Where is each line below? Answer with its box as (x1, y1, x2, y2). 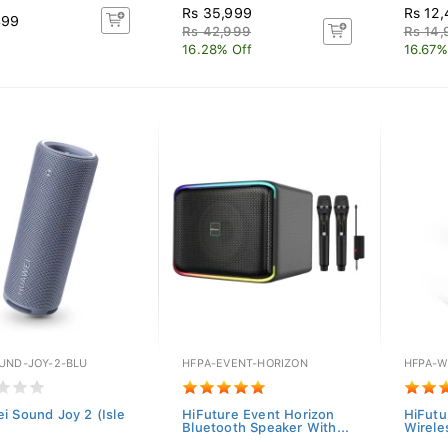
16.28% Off (182, 42, 253, 57)
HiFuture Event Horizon (182, 407, 335, 422)
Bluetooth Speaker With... (182, 420, 350, 435)
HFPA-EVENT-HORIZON (182, 357, 308, 370)
